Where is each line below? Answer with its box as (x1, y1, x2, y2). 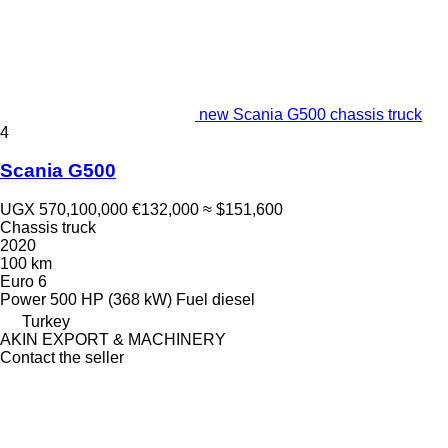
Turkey (22, 313, 70, 331)
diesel (212, 291, 255, 309)
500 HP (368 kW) (50, 291, 172, 309)
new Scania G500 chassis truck (199, 105, 422, 123)
